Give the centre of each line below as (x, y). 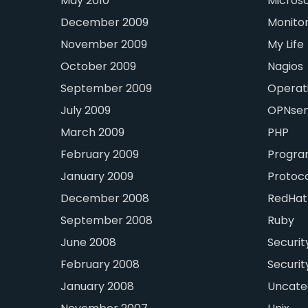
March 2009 (93, 133)
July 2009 (86, 111)
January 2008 (98, 287)
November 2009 (104, 45)
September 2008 (107, 221)
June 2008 (89, 243)
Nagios (285, 67)
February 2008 (100, 265)
